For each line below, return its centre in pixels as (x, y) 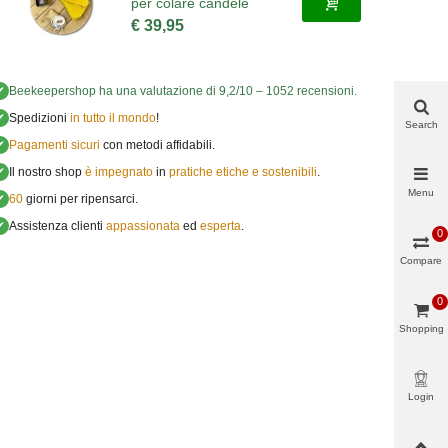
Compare (421, 260)
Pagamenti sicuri (54, 145)
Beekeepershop (52, 91)
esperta (220, 226)
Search (421, 124)
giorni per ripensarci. (80, 199)
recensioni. (325, 91)
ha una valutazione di (157, 91)
